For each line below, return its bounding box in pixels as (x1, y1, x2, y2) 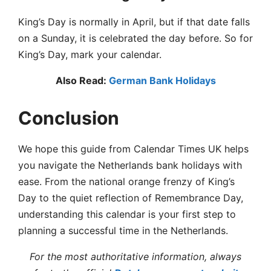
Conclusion (18, 106, 119, 129)
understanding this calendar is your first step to (18, 207, 236, 220)
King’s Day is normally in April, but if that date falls (18, 15, 250, 28)
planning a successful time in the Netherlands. (18, 224, 228, 237)
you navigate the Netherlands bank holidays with (18, 158, 242, 171)
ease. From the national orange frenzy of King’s (18, 175, 235, 188)
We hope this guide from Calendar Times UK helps (18, 142, 249, 155)
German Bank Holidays (108, 74, 216, 87)
